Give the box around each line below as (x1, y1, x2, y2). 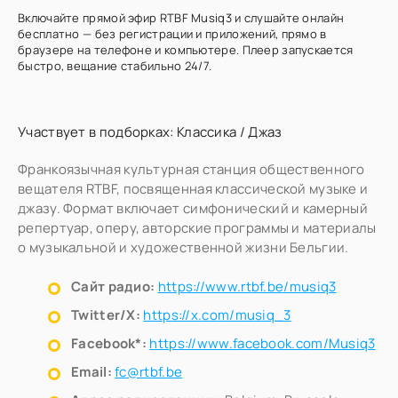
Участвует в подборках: (18, 123, 177, 141)
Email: (71, 362, 112, 381)
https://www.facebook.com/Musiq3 (149, 334, 376, 353)
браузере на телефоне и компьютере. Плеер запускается (18, 42, 354, 58)
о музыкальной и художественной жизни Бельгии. (18, 238, 349, 257)
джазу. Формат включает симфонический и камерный (18, 199, 369, 218)
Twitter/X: (71, 306, 140, 324)
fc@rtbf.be (115, 362, 183, 381)
